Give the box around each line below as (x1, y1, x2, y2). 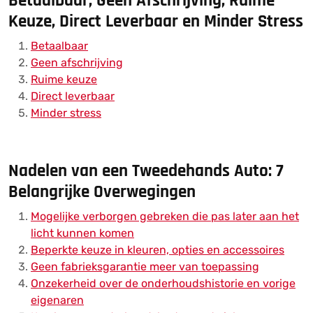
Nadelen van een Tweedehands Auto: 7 (8, 160, 284, 182)
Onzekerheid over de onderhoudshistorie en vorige (31, 277, 296, 290)
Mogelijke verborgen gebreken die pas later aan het (31, 210, 299, 223)
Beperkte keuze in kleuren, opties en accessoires (31, 243, 284, 256)
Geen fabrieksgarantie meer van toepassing (31, 260, 259, 273)
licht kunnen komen (31, 226, 134, 240)
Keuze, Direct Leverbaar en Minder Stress (8, 10, 303, 33)
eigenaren (31, 293, 84, 307)
